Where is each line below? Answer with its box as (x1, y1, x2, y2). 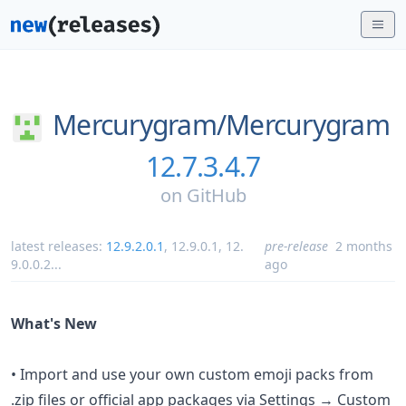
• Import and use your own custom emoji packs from (11, 363, 373, 384)
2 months (335, 237, 393, 255)
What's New (11, 313, 97, 333)
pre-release (265, 237, 329, 255)
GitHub (186, 182, 246, 208)
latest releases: (11, 237, 106, 255)
